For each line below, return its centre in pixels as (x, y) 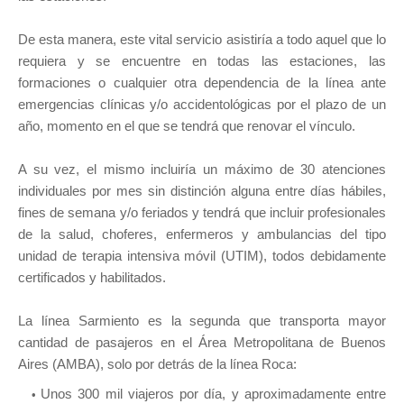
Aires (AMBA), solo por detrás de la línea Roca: (159, 364)
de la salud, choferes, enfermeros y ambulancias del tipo (202, 234)
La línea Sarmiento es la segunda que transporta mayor (202, 321)
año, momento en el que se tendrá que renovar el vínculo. (187, 126)
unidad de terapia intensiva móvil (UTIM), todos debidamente (202, 256)
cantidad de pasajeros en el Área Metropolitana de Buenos (202, 343)
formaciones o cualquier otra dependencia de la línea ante (202, 83)
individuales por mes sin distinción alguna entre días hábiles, (202, 191)
